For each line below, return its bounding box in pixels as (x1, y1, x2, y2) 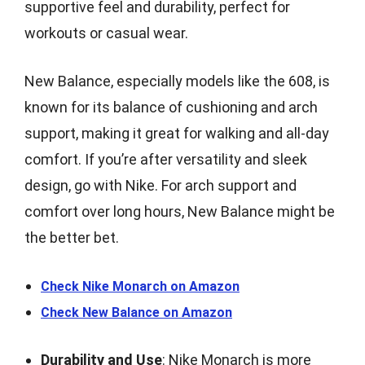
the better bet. (24, 229, 119, 246)
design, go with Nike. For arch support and (24, 177, 297, 194)
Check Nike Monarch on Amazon (41, 279, 240, 294)
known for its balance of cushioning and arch (24, 99, 318, 116)
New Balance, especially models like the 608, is (24, 73, 330, 90)
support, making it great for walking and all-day (24, 125, 329, 142)
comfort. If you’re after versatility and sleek (24, 151, 307, 168)
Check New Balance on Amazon (41, 305, 232, 320)
